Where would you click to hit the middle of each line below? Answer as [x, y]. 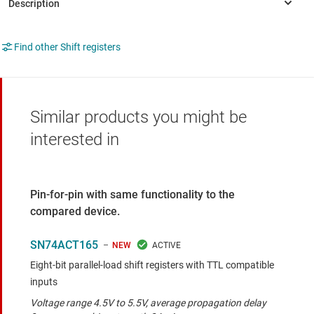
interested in [75, 139]
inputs [44, 281]
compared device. [75, 211]
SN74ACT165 [64, 245]
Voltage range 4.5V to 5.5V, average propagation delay [148, 302]
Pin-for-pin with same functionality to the [132, 194]
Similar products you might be [138, 117]
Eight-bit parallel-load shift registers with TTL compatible [152, 265]
